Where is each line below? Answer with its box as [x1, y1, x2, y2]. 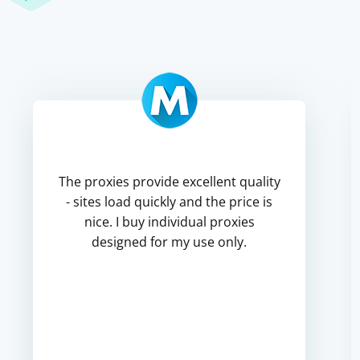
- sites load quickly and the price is [66, 193, 273, 211]
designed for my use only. [92, 233, 247, 251]
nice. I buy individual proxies [84, 213, 255, 231]
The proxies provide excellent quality [58, 173, 280, 190]
